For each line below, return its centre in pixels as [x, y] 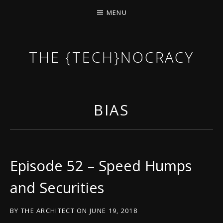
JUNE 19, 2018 [113, 211]
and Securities [57, 187]
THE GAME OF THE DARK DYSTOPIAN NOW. [104, 76]
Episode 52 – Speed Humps [101, 166]
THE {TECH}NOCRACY [111, 57]
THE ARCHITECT [48, 211]
